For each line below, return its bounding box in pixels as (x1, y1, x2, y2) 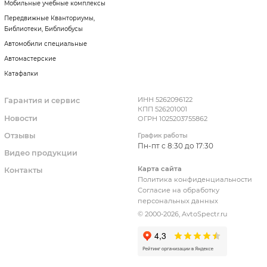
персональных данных (138, 197, 218, 206)
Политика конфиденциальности (138, 175, 252, 184)
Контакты (4, 166, 42, 175)
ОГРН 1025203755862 (138, 114, 207, 123)
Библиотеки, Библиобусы (4, 26, 83, 33)
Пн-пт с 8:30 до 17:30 (138, 141, 213, 151)
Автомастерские (4, 55, 56, 63)
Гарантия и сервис (4, 96, 80, 105)
